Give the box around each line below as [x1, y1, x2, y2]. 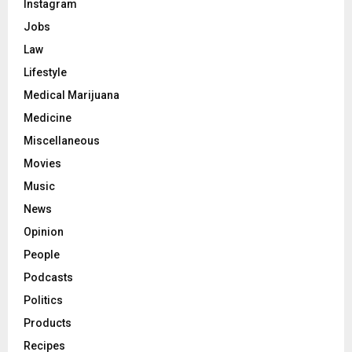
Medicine [24, 111, 71, 124]
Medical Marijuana [24, 88, 119, 101]
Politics [24, 293, 63, 306]
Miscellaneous [24, 134, 100, 147]
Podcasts [24, 270, 73, 284]
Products [24, 316, 71, 329]
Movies [24, 156, 61, 170]
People [24, 247, 60, 261]
